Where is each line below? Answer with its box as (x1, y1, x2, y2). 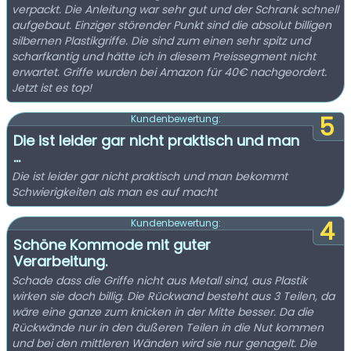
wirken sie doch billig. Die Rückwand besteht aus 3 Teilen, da (12, 288, 335, 304)
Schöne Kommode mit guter (13, 235, 211, 255)
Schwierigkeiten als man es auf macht (12, 184, 217, 200)
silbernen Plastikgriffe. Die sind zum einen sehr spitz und (12, 33, 310, 49)
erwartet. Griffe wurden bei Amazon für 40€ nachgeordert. (12, 64, 327, 80)
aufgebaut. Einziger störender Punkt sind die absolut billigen (12, 17, 331, 33)
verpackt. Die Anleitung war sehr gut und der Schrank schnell (12, 2, 338, 17)
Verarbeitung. (13, 251, 107, 271)
